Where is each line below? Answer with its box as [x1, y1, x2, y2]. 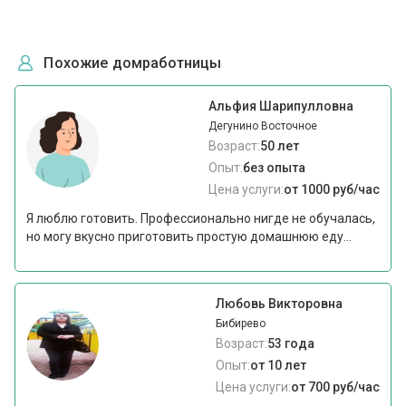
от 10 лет [249, 357, 306, 372]
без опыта [242, 159, 305, 175]
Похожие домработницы [43, 53, 222, 72]
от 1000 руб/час [283, 181, 380, 197]
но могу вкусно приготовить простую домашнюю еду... [26, 228, 353, 244]
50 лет [259, 138, 299, 153]
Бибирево [215, 316, 266, 330]
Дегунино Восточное [208, 119, 317, 132]
